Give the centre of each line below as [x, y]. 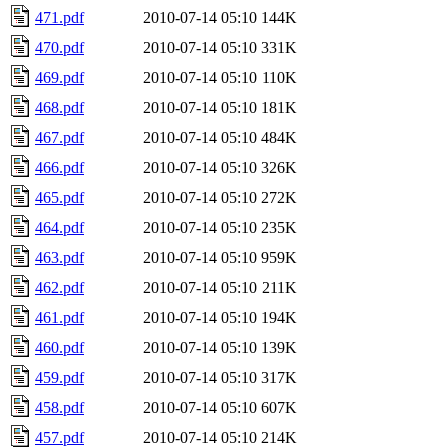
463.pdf [59, 257]
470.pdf [59, 47]
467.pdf [59, 137]
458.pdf [59, 407]
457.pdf [59, 437]
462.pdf [59, 287]
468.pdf [59, 107]
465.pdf [59, 197]
